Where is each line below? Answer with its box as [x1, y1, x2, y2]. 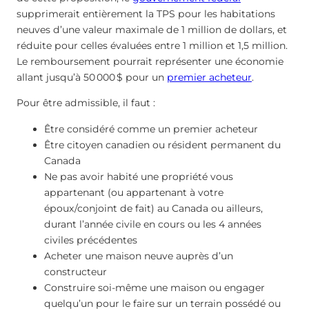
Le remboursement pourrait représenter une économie [17, 55, 283, 68]
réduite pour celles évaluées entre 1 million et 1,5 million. [17, 39, 288, 52]
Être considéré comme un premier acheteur [44, 122, 258, 135]
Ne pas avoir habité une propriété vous [44, 170, 233, 183]
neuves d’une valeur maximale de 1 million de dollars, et [17, 23, 287, 37]
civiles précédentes [44, 233, 137, 246]
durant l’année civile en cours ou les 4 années [44, 217, 261, 230]
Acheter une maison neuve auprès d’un [44, 249, 233, 262]
